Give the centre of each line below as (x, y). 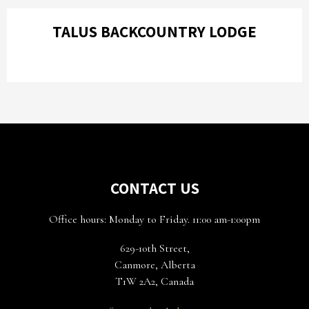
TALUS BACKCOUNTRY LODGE (154, 32)
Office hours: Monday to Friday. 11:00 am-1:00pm (154, 219)
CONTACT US (154, 188)
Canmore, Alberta (154, 265)
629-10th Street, (154, 248)
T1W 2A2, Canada (154, 281)
